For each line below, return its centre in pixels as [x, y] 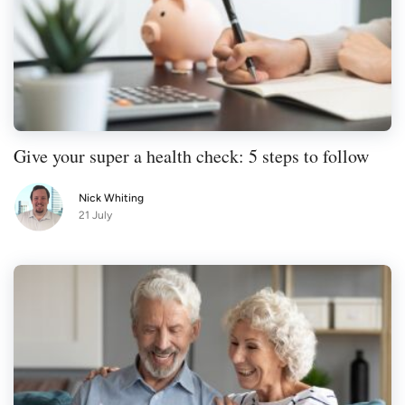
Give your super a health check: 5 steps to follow [191, 155]
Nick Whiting [111, 198]
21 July [95, 215]
